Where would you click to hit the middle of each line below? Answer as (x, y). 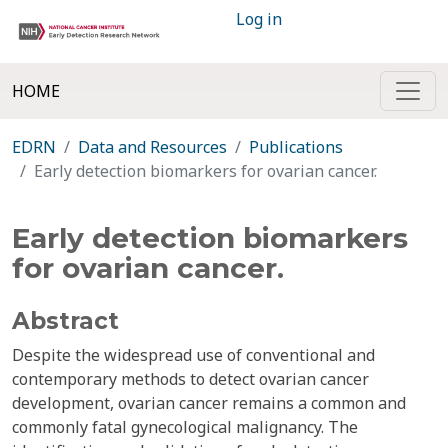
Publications (296, 147)
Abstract (65, 321)
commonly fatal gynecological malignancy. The (185, 427)
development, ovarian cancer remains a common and (209, 403)
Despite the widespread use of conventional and (193, 355)
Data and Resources (152, 147)
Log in (259, 19)
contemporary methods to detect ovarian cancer (190, 379)
